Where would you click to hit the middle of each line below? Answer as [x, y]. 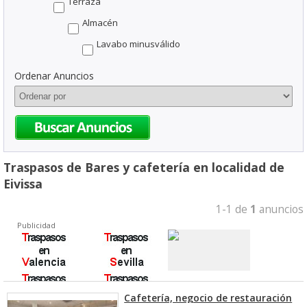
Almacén [100, 23]
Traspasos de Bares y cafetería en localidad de [144, 167]
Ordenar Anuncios [54, 76]
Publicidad [36, 225]
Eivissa [23, 184]
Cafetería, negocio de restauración [208, 298]
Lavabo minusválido [138, 44]
